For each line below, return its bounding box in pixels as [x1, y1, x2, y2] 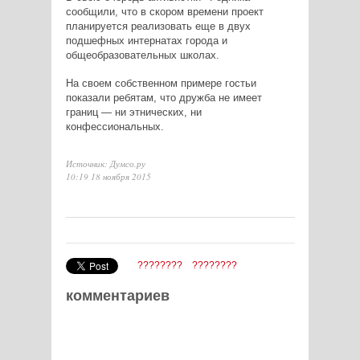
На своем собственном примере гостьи [65, 77, 256, 90]
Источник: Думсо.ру [65, 157, 145, 170]
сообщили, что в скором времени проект [65, 6, 264, 18]
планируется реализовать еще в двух [65, 20, 251, 33]
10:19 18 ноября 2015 [65, 170, 151, 183]
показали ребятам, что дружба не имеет [65, 92, 262, 104]
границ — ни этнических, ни [65, 106, 202, 119]
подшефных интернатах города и [65, 35, 227, 47]
